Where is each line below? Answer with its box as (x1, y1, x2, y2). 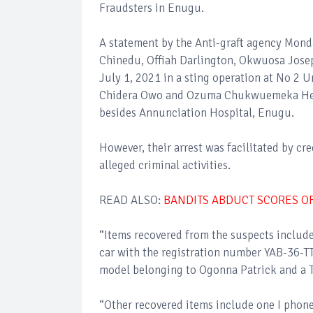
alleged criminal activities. (99, 158, 231, 173)
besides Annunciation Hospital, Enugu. (99, 105, 294, 120)
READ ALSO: (99, 193, 163, 208)
